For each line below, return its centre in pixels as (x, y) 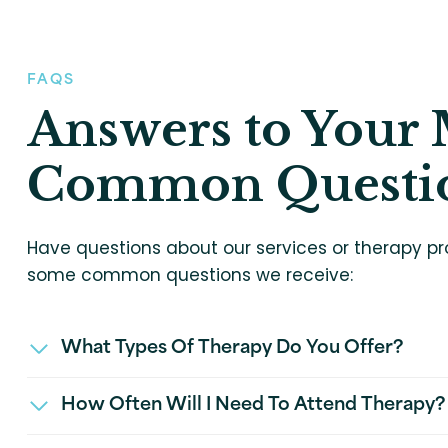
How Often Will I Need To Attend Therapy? (253, 405)
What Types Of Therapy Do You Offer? (232, 348)
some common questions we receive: (190, 274)
